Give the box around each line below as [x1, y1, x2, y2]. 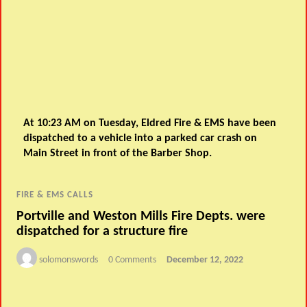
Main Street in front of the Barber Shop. [23, 148, 212, 160]
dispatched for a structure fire [16, 224, 188, 238]
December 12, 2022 [167, 254, 244, 265]
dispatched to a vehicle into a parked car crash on [23, 133, 258, 145]
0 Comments [108, 254, 157, 265]
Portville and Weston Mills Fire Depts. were [16, 209, 266, 223]
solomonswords [39, 254, 99, 265]
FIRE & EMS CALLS [16, 190, 94, 199]
